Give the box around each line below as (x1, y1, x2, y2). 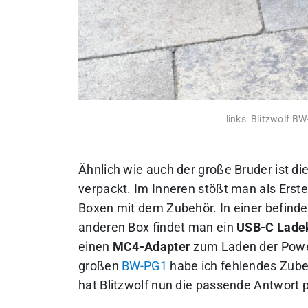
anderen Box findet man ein (78, 221, 237, 234)
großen (78, 259, 122, 273)
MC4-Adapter (112, 240, 191, 254)
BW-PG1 (122, 259, 167, 273)
